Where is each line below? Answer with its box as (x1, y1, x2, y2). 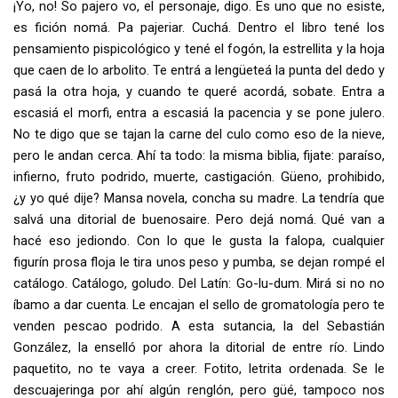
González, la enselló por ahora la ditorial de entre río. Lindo (13, 338, 385, 355)
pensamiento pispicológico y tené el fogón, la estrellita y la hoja (13, 40, 385, 57)
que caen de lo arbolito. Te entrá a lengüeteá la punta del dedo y (13, 61, 385, 78)
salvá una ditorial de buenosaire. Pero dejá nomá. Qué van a (13, 211, 385, 227)
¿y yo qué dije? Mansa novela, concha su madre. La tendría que (13, 189, 385, 206)
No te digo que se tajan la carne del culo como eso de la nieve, (13, 125, 385, 142)
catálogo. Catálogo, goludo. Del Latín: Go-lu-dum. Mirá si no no (13, 275, 385, 291)
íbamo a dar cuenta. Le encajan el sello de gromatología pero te (13, 296, 385, 313)
